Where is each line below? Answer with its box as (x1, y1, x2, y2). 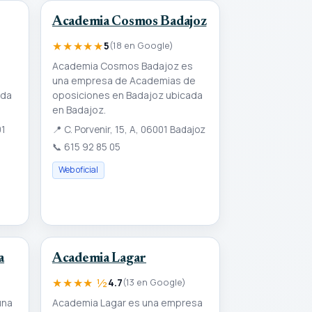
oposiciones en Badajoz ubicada (52, 88, 203, 102)
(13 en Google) (122, 276, 186, 289)
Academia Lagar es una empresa (52, 296, 203, 310)
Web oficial (58, 164, 98, 176)
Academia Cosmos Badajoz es (52, 59, 193, 73)
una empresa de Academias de (52, 74, 196, 88)
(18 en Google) (109, 39, 173, 52)
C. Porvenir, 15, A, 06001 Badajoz (62, 123, 205, 136)
